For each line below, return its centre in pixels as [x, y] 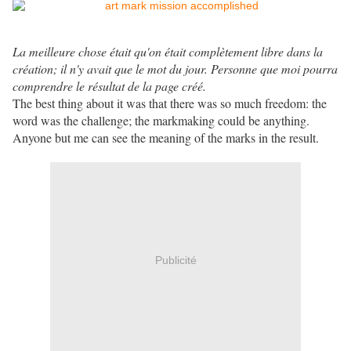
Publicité [175, 260]
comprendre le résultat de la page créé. [109, 86]
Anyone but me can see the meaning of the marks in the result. [166, 138]
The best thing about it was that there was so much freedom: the [170, 103]
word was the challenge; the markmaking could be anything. [161, 121]
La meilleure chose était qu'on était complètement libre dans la [168, 52]
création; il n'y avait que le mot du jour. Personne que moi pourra [175, 69]
